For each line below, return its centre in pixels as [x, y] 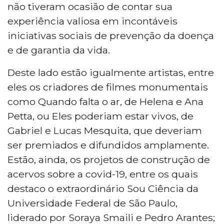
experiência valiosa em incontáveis [92, 21]
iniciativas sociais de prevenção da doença [111, 35]
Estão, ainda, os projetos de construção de [109, 159]
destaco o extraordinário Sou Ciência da [103, 188]
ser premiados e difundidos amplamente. [108, 145]
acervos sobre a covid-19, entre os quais [103, 174]
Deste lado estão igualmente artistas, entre [111, 72]
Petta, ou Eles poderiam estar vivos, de [100, 116]
